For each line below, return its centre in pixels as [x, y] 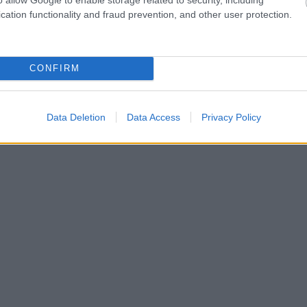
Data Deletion [76, 117]
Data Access [153, 117]
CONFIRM [54, 68]
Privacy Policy [231, 117]
